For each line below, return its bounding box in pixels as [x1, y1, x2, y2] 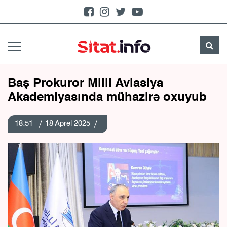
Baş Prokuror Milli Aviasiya [8, 78, 163, 90]
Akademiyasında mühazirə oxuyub [8, 92, 207, 104]
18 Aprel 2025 [45, 120, 90, 127]
